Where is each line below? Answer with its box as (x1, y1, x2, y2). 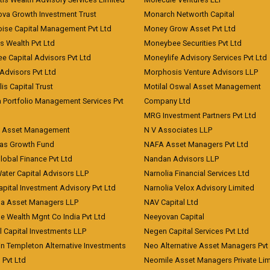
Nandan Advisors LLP (144, 154, 219, 163)
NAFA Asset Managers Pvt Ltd (144, 140, 248, 149)
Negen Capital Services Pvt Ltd (144, 227, 249, 236)
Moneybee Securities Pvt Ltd (144, 39, 242, 48)
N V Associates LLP (144, 125, 212, 134)
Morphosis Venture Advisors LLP (144, 67, 258, 77)
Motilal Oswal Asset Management (144, 82, 261, 91)
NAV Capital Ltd (144, 198, 198, 207)
